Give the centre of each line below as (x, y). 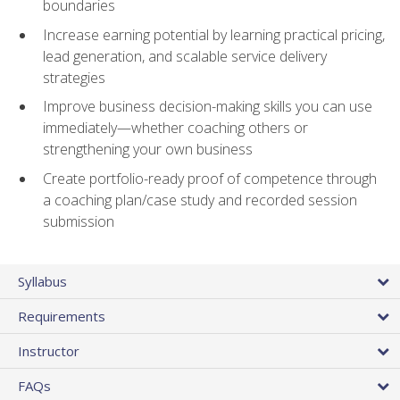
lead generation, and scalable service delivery (185, 56)
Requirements (62, 317)
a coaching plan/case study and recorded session (200, 200)
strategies (74, 77)
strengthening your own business (148, 150)
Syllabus (42, 282)
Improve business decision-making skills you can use (208, 107)
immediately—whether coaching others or (175, 128)
